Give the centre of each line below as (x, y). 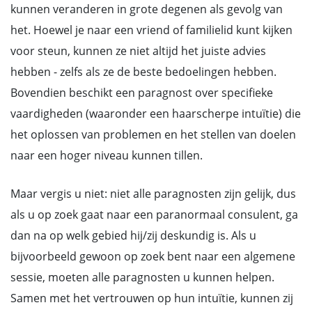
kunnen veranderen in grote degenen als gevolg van (147, 9)
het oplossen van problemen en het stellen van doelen (153, 134)
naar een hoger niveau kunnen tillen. (107, 155)
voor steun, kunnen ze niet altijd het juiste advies (138, 51)
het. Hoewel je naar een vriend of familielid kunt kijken (151, 30)
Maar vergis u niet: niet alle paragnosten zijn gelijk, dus (153, 194)
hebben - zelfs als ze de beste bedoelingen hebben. (143, 72)
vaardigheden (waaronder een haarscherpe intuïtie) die (156, 114)
